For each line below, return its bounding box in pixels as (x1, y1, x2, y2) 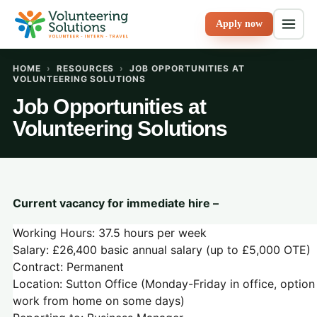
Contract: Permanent (13, 260, 124, 274)
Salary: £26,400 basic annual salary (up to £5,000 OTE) (13, 243, 311, 257)
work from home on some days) (13, 294, 185, 308)
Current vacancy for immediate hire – (13, 196, 219, 210)
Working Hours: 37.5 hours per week (13, 226, 207, 240)
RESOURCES (56, 63, 115, 74)
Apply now (216, 18, 263, 29)
